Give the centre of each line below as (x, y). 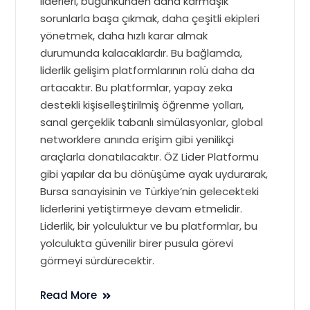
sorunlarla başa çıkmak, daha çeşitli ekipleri (150, 18)
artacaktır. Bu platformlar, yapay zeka (137, 87)
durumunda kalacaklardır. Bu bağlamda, (142, 53)
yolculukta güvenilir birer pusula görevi (137, 243)
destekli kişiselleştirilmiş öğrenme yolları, (142, 104)
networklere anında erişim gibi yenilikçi (137, 139)
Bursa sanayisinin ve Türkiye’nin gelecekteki (150, 191)
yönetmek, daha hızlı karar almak (124, 35)
